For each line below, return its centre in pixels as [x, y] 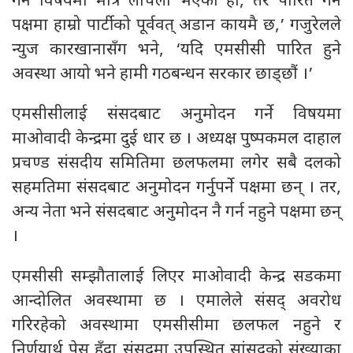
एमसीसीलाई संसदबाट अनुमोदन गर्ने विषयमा [176, 115]
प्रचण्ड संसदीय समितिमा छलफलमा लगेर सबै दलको [176, 164]
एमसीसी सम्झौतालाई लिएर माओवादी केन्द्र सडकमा [176, 277]
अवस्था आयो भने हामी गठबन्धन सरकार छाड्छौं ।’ [162, 75]
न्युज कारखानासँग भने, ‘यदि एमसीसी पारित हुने [176, 50]
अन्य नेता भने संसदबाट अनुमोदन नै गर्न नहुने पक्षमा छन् [176, 213]
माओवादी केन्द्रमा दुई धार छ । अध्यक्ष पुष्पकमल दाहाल [176, 139]
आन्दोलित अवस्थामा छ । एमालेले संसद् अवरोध [176, 302]
